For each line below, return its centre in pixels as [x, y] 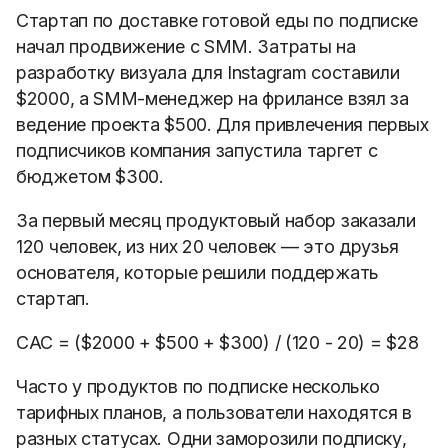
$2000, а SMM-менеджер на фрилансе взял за [212, 98]
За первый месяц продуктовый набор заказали [216, 220]
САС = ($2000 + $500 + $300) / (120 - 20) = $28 [217, 342]
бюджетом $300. [90, 176]
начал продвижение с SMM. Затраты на [186, 46]
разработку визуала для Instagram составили [208, 72]
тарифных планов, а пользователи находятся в [214, 412]
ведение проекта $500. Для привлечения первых [222, 124]
